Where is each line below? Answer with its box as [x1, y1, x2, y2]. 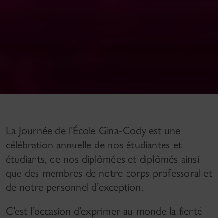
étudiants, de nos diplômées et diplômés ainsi [6, 152, 199, 165]
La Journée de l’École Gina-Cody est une [6, 124, 181, 137]
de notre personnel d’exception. [6, 181, 143, 194]
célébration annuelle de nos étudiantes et [6, 138, 182, 151]
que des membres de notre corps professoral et [6, 166, 212, 180]
